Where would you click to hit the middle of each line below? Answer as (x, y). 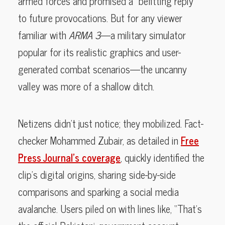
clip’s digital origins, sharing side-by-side (97, 174)
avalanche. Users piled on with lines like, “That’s (110, 208)
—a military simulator (143, 35)
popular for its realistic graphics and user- (99, 52)
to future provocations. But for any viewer (100, 18)
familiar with (43, 35)
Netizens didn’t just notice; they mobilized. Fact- (111, 123)
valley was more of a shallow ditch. (86, 86)
